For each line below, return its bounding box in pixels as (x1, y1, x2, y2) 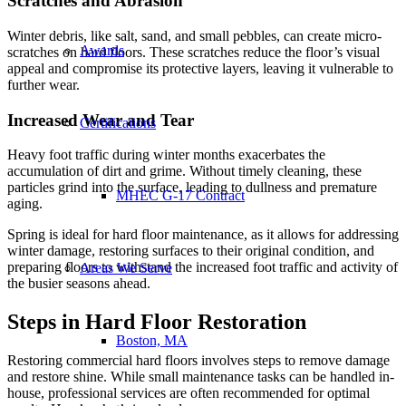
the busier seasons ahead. (7, 275, 150, 292)
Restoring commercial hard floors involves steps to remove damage (7, 353, 390, 369)
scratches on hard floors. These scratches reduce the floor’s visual (7, 43, 380, 60)
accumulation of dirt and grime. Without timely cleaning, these (7, 163, 362, 179)
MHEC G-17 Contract (116, 188, 245, 203)
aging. (7, 196, 43, 212)
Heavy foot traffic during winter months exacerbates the (7, 147, 325, 163)
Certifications (80, 115, 156, 130)
